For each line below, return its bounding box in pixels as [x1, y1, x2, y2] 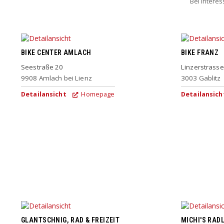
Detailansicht [21, 89, 66, 98]
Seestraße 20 [21, 62, 63, 71]
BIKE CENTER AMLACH [21, 48, 91, 57]
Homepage [79, 89, 115, 98]
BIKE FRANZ [181, 48, 219, 57]
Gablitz [198, 73, 221, 82]
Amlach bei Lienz [38, 73, 92, 82]
